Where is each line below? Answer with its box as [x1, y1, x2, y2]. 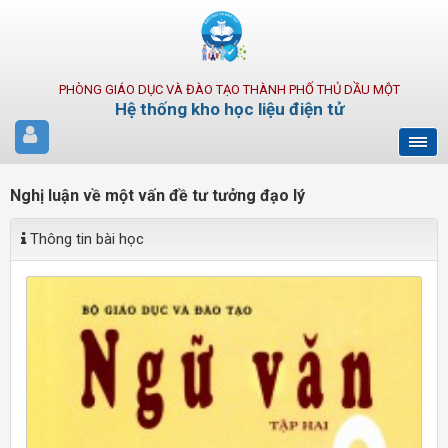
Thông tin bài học [26, 230, 144, 248]
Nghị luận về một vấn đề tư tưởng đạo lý [10, 186, 305, 205]
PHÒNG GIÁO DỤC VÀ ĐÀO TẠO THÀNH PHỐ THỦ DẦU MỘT [58, 82, 400, 97]
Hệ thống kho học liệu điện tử [114, 99, 344, 119]
